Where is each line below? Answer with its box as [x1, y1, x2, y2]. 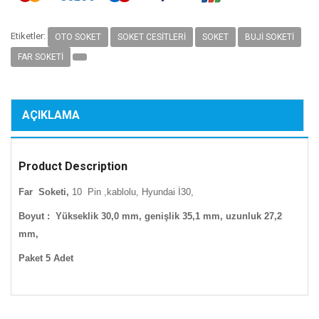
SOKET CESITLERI [117, 31, 186, 42]
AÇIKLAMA [22, 108, 80, 122]
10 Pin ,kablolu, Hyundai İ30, [72, 186, 197, 197]
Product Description [19, 159, 127, 173]
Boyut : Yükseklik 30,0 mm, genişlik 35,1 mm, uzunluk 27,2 [19, 210, 282, 221]
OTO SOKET [55, 31, 101, 42]
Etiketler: [11, 31, 48, 42]
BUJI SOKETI [245, 31, 294, 42]
